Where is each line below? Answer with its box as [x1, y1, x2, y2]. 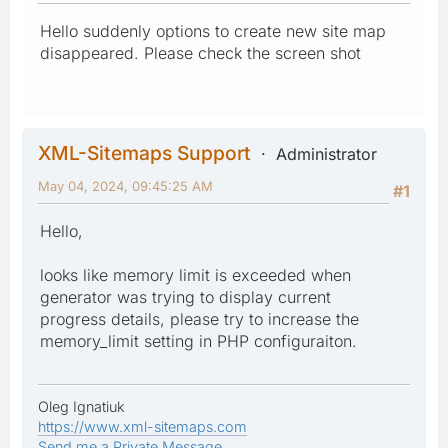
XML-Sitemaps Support [38, 140, 251, 165]
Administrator [276, 143, 377, 164]
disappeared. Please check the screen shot [40, 42, 361, 63]
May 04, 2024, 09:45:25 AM [38, 177, 213, 194]
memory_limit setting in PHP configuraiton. [40, 330, 357, 351]
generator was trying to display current [40, 286, 331, 307]
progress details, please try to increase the [40, 308, 359, 329]
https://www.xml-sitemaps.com [38, 417, 247, 435]
